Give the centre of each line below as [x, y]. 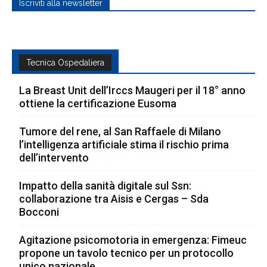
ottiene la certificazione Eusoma [98, 103]
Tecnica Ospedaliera [65, 62]
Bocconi [39, 212]
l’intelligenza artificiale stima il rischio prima [124, 144]
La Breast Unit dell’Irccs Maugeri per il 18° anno [132, 90]
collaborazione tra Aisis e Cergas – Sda [114, 198]
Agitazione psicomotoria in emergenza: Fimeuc [133, 240]
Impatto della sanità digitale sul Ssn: [105, 185]
